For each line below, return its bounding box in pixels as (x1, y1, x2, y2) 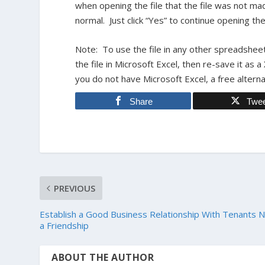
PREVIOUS (54, 182, 96, 194)
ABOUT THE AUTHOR (51, 251, 154, 264)
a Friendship (40, 219, 89, 231)
